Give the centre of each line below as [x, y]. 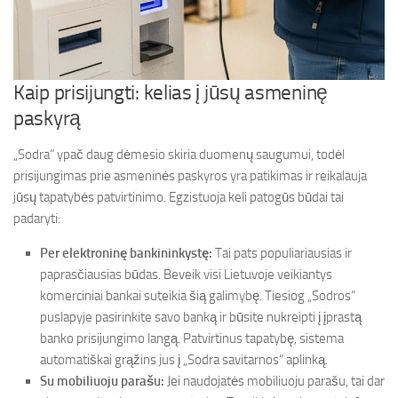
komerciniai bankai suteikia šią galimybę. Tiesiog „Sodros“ [198, 296]
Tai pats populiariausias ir [282, 253]
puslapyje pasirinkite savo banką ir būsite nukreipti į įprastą [201, 317]
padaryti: [37, 219]
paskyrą [47, 119]
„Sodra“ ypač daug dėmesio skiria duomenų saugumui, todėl [179, 155]
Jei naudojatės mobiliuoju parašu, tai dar [275, 381]
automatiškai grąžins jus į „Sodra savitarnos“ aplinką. [184, 360]
